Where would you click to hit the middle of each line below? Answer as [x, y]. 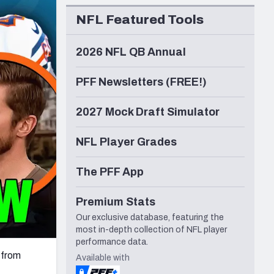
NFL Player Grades [126, 142]
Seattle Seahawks [66, 11]
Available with [103, 258]
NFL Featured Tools [140, 20]
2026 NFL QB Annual [131, 52]
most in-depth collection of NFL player [151, 230]
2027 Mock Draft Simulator [148, 112]
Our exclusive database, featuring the [150, 218]
